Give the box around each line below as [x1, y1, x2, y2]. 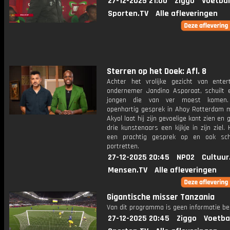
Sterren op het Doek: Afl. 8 [107, 66, 206, 77]
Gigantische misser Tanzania [107, 191, 215, 203]
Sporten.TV [108, 8, 148, 19]
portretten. [107, 142, 139, 151]
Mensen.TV [108, 165, 147, 176]
